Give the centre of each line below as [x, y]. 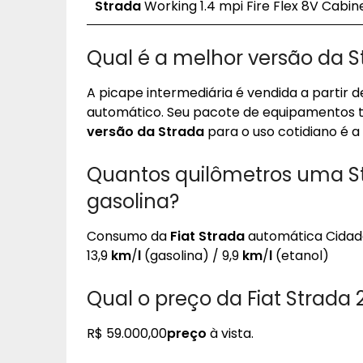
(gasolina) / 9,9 [192, 256]
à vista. [230, 333]
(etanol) [301, 256]
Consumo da [128, 236]
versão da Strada [145, 132]
